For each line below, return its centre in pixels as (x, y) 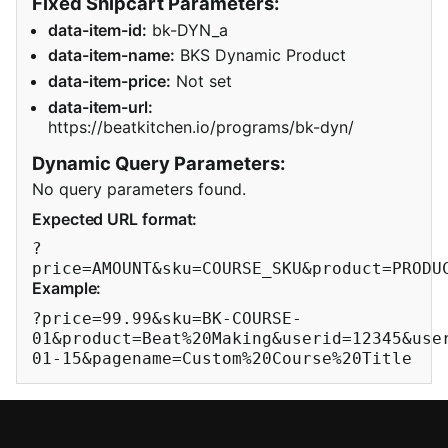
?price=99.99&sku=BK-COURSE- (167, 318)
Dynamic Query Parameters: (158, 162)
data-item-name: (111, 55)
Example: (67, 288)
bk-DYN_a (187, 29)
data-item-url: (100, 106)
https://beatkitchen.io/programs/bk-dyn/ (201, 126)
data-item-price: (109, 80)
